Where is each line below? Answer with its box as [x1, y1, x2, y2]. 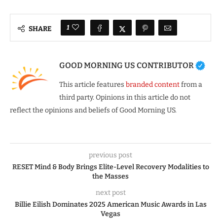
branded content [126, 80, 180, 89]
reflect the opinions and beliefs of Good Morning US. [10, 106, 177, 115]
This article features [59, 80, 126, 89]
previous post [89, 151, 132, 160]
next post [95, 188, 126, 197]
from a [180, 80, 202, 89]
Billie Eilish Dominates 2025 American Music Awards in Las [14, 200, 207, 209]
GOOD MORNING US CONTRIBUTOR [59, 61, 194, 71]
